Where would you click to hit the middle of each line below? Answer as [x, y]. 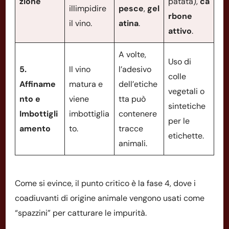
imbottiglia [89, 113]
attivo [180, 31]
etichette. [186, 135]
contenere [138, 113]
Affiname [38, 84]
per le [179, 121]
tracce [131, 128]
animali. [133, 143]
